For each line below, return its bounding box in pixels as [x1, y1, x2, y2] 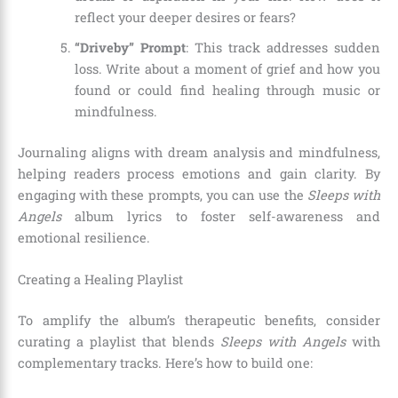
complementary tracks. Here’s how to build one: [18, 354, 313, 372]
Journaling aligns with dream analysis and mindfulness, [18, 143, 380, 161]
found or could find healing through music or [74, 81, 380, 99]
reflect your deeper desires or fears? [74, 8, 296, 26]
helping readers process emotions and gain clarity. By [18, 164, 380, 182]
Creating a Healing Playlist [18, 271, 183, 289]
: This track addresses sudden [185, 38, 380, 56]
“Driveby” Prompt [74, 38, 186, 56]
